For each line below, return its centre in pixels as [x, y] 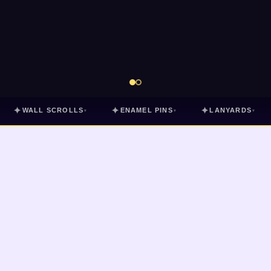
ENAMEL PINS [146, 110]
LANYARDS [231, 110]
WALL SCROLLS [53, 110]
